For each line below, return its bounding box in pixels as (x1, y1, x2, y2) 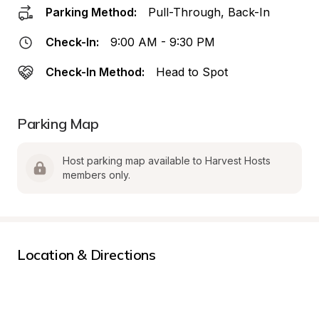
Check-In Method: (46, 65, 145, 79)
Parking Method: (46, 5, 137, 19)
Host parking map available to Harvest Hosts (63, 155, 271, 167)
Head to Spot (156, 65, 228, 79)
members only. (63, 169, 130, 181)
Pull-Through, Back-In (148, 5, 270, 19)
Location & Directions (17, 246, 156, 263)
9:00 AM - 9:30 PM (110, 35, 215, 49)
